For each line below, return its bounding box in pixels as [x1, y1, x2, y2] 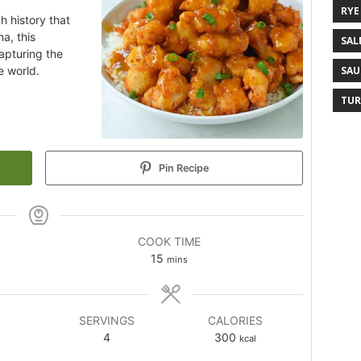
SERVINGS [79, 313, 135, 327]
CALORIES [207, 313, 263, 327]
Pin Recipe [156, 162, 210, 174]
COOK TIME [137, 234, 201, 248]
